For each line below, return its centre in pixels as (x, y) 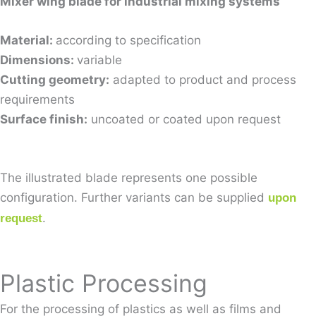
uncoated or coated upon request (184, 120)
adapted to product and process (203, 80)
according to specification (130, 41)
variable (99, 60)
